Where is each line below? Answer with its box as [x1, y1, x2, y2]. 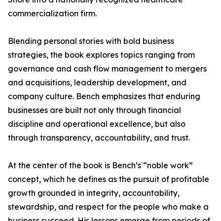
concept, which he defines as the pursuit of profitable [8, 174, 209, 184]
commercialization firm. [8, 8, 97, 19]
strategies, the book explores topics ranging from [8, 50, 195, 60]
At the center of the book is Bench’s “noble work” [8, 160, 193, 171]
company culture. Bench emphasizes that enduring [8, 91, 200, 102]
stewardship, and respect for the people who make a [8, 202, 209, 212]
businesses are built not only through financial [8, 105, 181, 115]
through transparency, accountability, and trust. [8, 133, 190, 143]
